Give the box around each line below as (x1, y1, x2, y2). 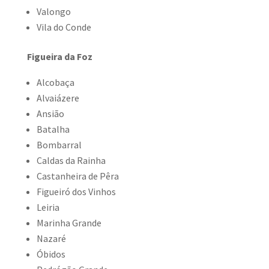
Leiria (36, 201, 59, 213)
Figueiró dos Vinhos (36, 186, 116, 198)
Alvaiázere (36, 92, 79, 104)
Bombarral (36, 139, 82, 151)
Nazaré (36, 232, 66, 244)
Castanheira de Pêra (36, 170, 119, 182)
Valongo (36, 5, 71, 17)
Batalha (36, 123, 70, 135)
